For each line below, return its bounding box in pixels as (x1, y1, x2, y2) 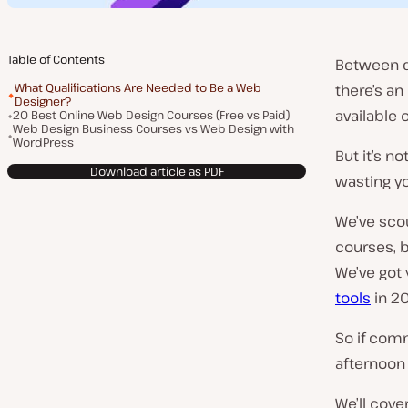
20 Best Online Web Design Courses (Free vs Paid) (13, 107, 290, 123)
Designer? (15, 93, 71, 109)
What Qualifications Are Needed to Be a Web (15, 79, 261, 96)
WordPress (13, 134, 74, 150)
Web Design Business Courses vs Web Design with (13, 120, 294, 137)
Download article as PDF (89, 162, 224, 179)
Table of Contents (7, 51, 105, 67)
